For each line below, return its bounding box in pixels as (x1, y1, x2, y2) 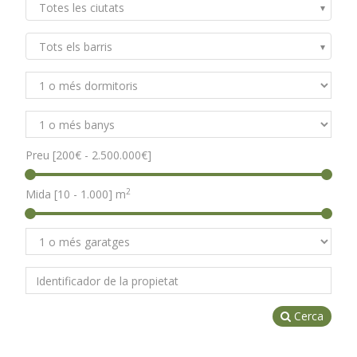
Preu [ (25, 147, 56, 163)
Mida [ (25, 186, 57, 202)
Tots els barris (39, 39, 112, 55)
